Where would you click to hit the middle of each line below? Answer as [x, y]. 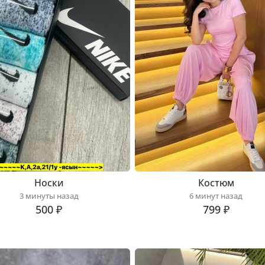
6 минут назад [216, 196]
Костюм [216, 183]
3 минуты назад [49, 196]
